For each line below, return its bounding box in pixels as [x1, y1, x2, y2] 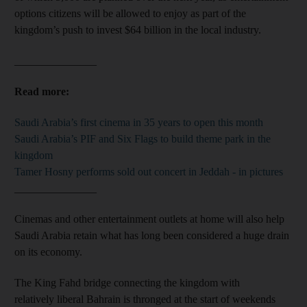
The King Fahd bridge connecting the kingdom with [14, 276, 240, 288]
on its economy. [14, 245, 82, 258]
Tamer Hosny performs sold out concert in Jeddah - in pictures [14, 165, 283, 177]
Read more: [14, 85, 69, 97]
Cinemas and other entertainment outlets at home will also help [14, 212, 284, 225]
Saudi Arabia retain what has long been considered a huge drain [14, 229, 289, 241]
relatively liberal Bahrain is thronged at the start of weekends [14, 293, 275, 305]
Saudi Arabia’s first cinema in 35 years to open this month [14, 116, 263, 128]
